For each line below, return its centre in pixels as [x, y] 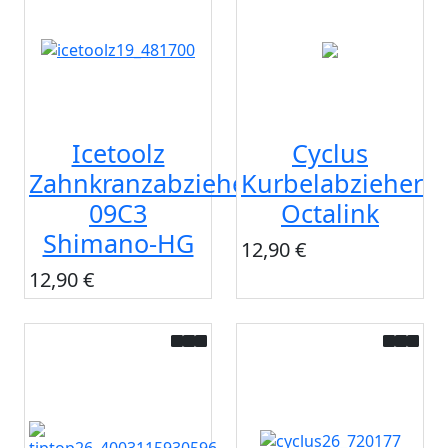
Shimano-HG [118, 243]
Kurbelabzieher [332, 183]
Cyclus [330, 153]
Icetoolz [118, 153]
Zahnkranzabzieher [142, 183]
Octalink [330, 213]
